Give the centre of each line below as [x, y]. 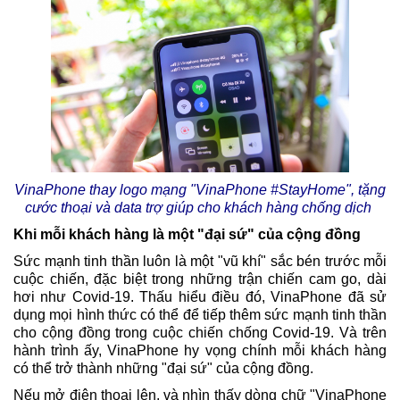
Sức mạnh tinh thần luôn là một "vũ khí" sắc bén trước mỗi [200, 262]
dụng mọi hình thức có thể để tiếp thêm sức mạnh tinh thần [200, 315]
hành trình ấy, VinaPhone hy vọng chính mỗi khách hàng [200, 351]
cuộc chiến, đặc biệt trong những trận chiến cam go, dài [200, 279]
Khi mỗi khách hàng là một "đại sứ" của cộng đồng [187, 235]
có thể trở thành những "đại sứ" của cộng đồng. [165, 369]
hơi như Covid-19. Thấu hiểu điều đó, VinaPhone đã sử [200, 297]
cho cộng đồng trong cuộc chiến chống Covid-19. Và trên [200, 333]
